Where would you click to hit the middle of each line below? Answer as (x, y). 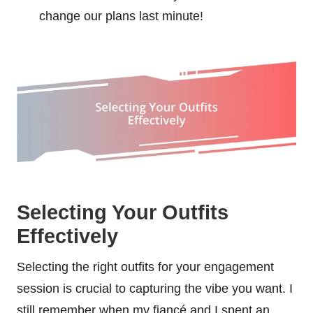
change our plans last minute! (121, 16)
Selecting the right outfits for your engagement (145, 267)
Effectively (67, 236)
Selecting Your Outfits (123, 212)
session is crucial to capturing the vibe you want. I (155, 288)
